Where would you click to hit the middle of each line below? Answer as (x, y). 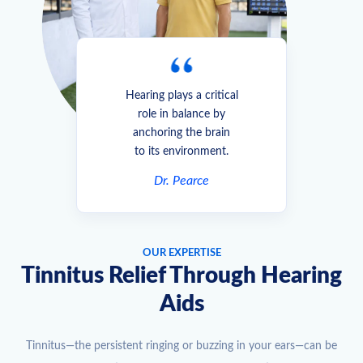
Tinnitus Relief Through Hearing (181, 275)
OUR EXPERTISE (181, 253)
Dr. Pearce (181, 180)
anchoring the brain (181, 132)
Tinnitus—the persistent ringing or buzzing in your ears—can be (181, 346)
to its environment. (181, 151)
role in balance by (181, 114)
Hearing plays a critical (181, 95)
